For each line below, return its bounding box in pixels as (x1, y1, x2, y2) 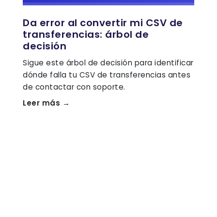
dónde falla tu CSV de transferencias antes (23, 70, 190, 80)
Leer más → (23, 98, 70, 108)
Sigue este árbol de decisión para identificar (23, 58, 194, 68)
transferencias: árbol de (23, 28, 149, 41)
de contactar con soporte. (23, 82, 125, 92)
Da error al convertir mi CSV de (23, 16, 183, 30)
